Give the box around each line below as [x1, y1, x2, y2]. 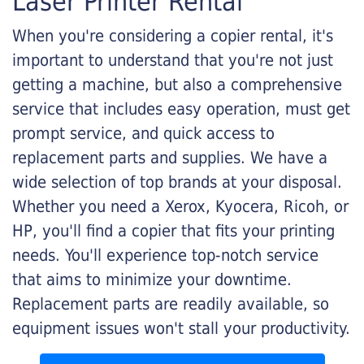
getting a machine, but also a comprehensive [12, 75, 342, 94]
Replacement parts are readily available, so [12, 294, 329, 314]
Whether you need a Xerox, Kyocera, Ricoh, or [12, 197, 349, 216]
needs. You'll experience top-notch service [12, 245, 318, 265]
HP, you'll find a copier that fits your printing [12, 221, 335, 240]
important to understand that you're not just [12, 50, 333, 70]
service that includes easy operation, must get [12, 99, 350, 119]
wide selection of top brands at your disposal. [12, 172, 342, 192]
